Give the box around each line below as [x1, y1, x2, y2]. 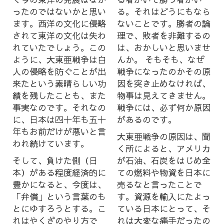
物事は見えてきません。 [117, 89, 210, 101]
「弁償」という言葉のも [12, 190, 106, 202]
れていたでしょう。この [12, 41, 106, 53]
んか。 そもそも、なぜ [117, 53, 204, 65]
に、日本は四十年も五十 [12, 113, 106, 125]
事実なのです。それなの [12, 101, 106, 113]
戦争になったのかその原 [117, 65, 210, 77]
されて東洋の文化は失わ [12, 29, 106, 41]
